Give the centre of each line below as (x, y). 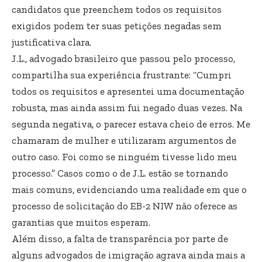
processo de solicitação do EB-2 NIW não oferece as (125, 206)
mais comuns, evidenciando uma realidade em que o (129, 189)
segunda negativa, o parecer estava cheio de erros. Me (131, 124)
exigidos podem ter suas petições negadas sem (117, 25)
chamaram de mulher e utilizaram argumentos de (124, 140)
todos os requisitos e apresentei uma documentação (128, 91)
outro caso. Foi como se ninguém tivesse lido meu (124, 156)
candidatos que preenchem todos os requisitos (117, 9)
